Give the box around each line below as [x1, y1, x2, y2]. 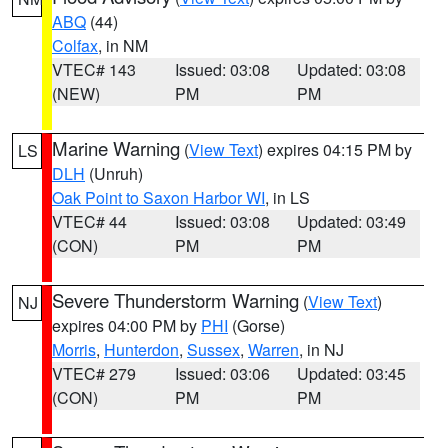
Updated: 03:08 [297, 58, 407, 81]
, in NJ [299, 338, 344, 361]
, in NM [98, 34, 148, 57]
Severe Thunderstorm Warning [52, 287, 299, 313]
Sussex [187, 338, 240, 361]
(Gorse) [228, 314, 285, 337]
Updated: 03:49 [297, 210, 407, 233]
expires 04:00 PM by [52, 314, 201, 337]
